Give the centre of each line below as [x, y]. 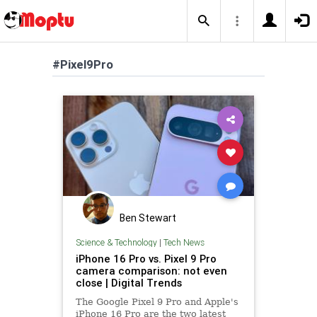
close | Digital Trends [128, 282]
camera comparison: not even [151, 270]
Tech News [184, 242]
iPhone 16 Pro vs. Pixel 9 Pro [146, 258]
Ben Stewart [148, 218]
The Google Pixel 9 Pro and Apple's [157, 301]
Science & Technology [116, 242]
